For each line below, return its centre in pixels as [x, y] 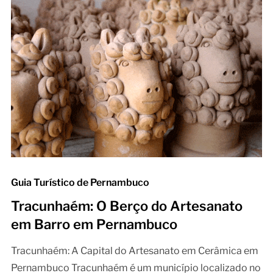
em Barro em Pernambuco [94, 225]
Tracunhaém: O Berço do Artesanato [126, 206]
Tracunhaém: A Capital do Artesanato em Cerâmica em [134, 251]
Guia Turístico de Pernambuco [80, 183]
